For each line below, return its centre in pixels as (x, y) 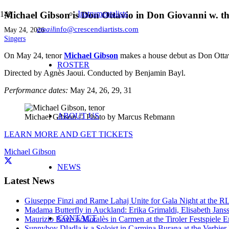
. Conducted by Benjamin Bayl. (134, 73)
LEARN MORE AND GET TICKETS (68, 134)
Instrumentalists (103, 13)
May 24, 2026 (24, 29)
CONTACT (77, 218)
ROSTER (73, 64)
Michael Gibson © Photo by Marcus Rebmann (100, 117)
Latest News (29, 180)
